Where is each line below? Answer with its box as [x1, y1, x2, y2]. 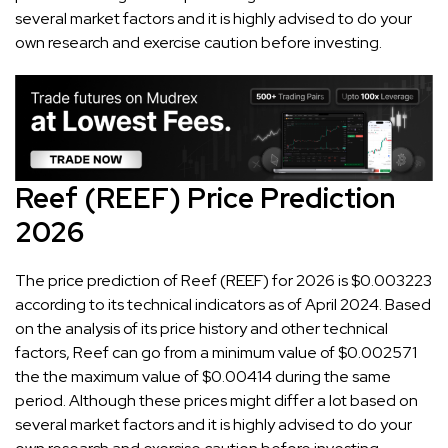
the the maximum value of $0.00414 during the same [15, 365, 391, 387]
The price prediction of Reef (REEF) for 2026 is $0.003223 [15, 269, 432, 291]
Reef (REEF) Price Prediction [15, 178, 395, 217]
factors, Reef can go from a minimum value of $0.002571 [15, 341, 417, 363]
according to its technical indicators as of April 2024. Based [15, 293, 431, 315]
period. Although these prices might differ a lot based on [15, 389, 418, 411]
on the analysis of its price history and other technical [15, 317, 388, 339]
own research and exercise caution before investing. [15, 31, 382, 53]
